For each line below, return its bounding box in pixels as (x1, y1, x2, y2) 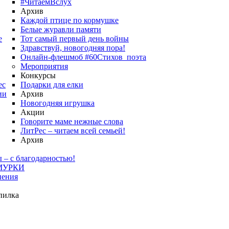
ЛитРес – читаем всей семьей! (20, 126, 125, 135)
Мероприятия (20, 62, 68, 71)
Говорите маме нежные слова (20, 117, 123, 126)
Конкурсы (20, 71, 56, 80)
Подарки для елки (20, 80, 83, 89)
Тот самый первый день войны (20, 34, 129, 43)
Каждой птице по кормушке (20, 16, 119, 25)
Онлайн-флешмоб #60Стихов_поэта (20, 53, 146, 61)
